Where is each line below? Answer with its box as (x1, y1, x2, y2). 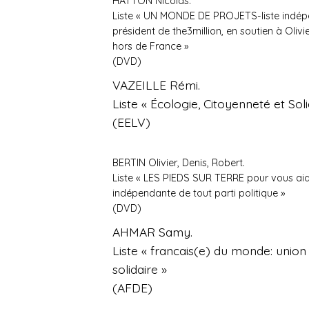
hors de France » (112, 40, 189, 53)
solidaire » (112, 261, 168, 277)
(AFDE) (112, 280, 153, 296)
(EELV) (112, 114, 151, 130)
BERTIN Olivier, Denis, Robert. (112, 157, 246, 170)
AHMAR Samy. (112, 224, 193, 240)
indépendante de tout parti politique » (112, 187, 286, 200)
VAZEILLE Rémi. (112, 77, 201, 93)
